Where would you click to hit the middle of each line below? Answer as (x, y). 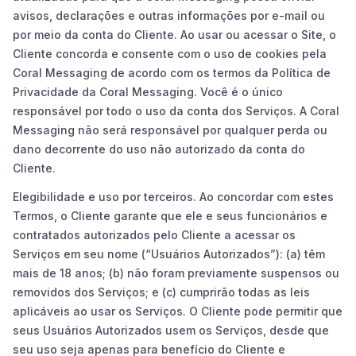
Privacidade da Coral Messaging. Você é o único (148, 91)
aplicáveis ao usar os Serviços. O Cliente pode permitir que (178, 311)
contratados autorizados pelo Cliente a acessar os (154, 234)
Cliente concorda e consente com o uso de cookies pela (170, 53)
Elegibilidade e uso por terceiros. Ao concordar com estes (173, 196)
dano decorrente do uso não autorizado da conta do (159, 149)
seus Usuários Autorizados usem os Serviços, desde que (171, 330)
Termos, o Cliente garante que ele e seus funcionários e (170, 215)
